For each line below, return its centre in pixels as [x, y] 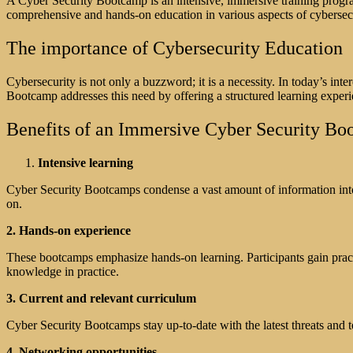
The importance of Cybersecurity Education [175, 48]
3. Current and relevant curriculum [101, 298]
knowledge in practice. [63, 271]
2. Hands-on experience [69, 230]
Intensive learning [85, 162]
